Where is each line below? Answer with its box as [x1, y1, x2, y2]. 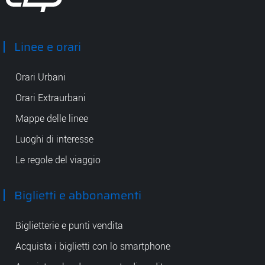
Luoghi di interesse [15, 132, 93, 146]
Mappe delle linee [15, 112, 88, 125]
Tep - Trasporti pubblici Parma [4, 13, 112, 24]
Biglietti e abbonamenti [14, 186, 141, 205]
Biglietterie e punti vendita [15, 219, 123, 232]
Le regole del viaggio [15, 153, 101, 166]
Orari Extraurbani [15, 91, 86, 104]
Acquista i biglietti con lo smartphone [15, 240, 170, 253]
